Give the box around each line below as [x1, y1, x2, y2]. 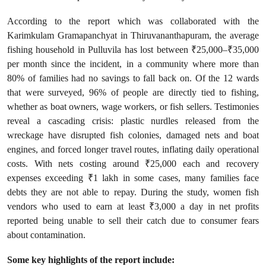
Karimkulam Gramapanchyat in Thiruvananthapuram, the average [7, 30, 259, 41]
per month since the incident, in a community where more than [7, 58, 259, 69]
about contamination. [7, 229, 85, 240]
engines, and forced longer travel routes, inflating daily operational [7, 144, 259, 155]
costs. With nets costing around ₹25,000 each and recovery [7, 158, 259, 169]
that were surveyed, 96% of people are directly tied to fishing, [7, 87, 259, 98]
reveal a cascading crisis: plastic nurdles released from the [7, 115, 259, 126]
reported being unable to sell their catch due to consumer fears [7, 215, 259, 226]
